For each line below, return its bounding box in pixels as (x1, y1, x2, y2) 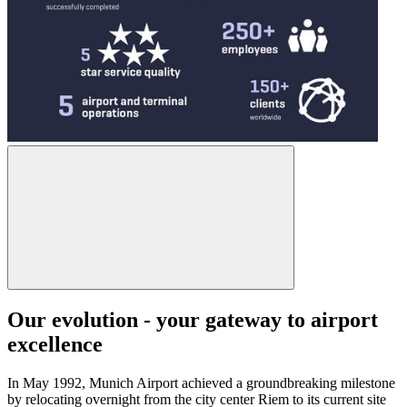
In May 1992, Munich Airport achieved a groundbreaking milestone (7, 374, 395, 391)
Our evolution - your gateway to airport (7, 308, 378, 333)
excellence (7, 333, 103, 357)
